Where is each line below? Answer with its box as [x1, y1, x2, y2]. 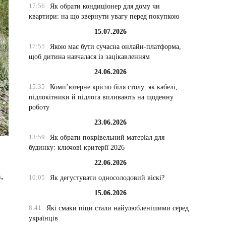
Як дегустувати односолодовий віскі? [49, 174, 164, 182]
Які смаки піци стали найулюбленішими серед [46, 204, 189, 212]
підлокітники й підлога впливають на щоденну [29, 93, 174, 101]
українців [29, 214, 59, 222]
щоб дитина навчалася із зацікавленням [29, 53, 150, 61]
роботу [29, 103, 50, 111]
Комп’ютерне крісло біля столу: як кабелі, [49, 83, 178, 91]
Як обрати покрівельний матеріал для [49, 134, 164, 141]
